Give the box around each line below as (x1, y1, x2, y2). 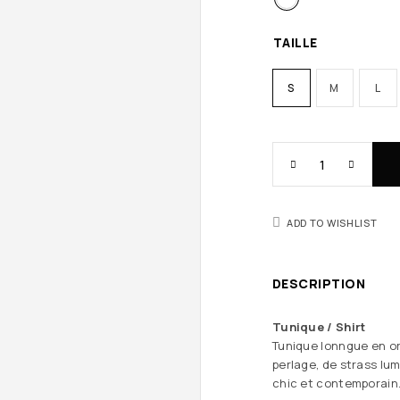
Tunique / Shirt (272, 319, 366, 335)
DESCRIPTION (272, 275, 366, 292)
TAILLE (273, 34, 318, 51)
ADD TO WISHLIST (287, 216, 378, 229)
